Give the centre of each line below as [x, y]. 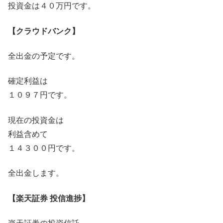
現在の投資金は [36, 120]
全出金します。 [36, 173]
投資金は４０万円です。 [52, 6]
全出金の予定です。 [44, 56]
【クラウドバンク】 [44, 31]
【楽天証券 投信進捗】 [49, 198]
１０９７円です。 [40, 95]
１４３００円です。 [44, 148]
